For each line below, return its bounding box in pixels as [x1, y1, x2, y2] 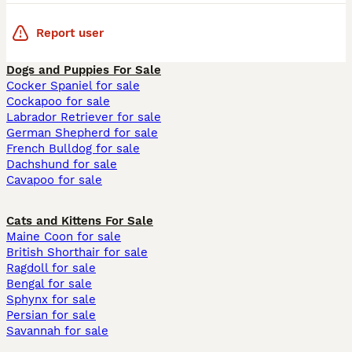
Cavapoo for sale [6, 173, 102, 187]
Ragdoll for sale [6, 261, 96, 275]
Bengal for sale [6, 277, 92, 291]
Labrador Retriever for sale [6, 110, 161, 124]
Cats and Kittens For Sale [6, 214, 153, 228]
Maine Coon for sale [6, 229, 121, 244]
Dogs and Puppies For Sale [6, 63, 161, 77]
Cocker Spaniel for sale [6, 79, 140, 93]
